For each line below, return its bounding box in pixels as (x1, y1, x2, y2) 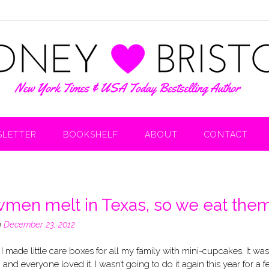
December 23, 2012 (3, 219, 75, 229)
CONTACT (204, 130, 248, 139)
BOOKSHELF (63, 130, 118, 139)
